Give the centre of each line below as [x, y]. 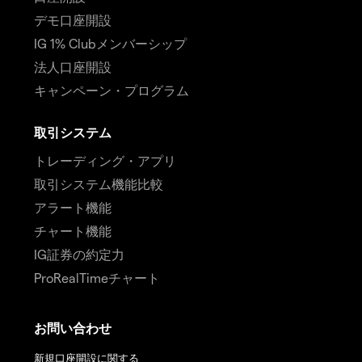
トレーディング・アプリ [105, 161]
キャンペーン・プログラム [112, 90]
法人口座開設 [73, 67]
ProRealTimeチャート [97, 278]
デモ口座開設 [73, 20]
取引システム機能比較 [99, 184]
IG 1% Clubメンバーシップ [110, 44]
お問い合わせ [73, 328]
